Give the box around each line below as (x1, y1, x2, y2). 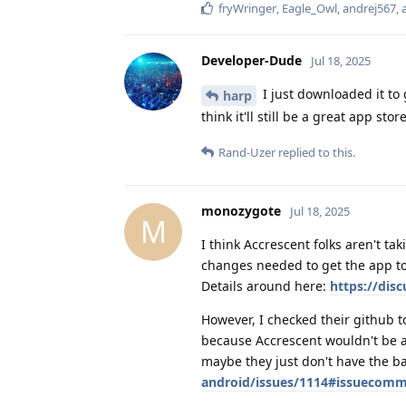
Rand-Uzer (218, 143, 275, 160)
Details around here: (201, 276, 330, 295)
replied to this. (275, 143, 355, 160)
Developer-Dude (201, 51, 302, 69)
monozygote (201, 201, 281, 219)
